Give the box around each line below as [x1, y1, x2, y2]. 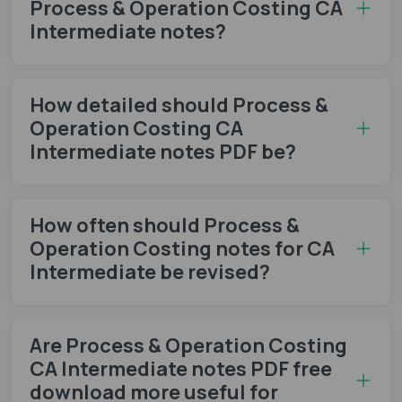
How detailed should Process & [30, 91, 328, 118]
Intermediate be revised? [30, 258, 270, 285]
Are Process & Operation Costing [30, 331, 347, 359]
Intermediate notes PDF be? [30, 137, 296, 165]
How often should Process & [30, 211, 300, 239]
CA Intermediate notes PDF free [30, 354, 332, 382]
